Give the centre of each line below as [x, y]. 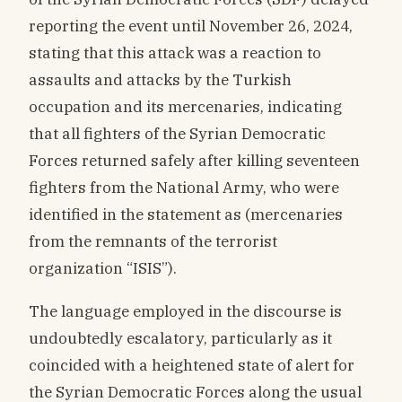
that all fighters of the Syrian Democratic [177, 133]
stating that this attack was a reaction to [175, 52]
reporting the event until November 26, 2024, [191, 25]
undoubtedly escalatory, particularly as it [180, 338]
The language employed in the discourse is [185, 311]
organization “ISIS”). [103, 267]
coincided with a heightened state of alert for [192, 365]
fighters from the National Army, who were [184, 187]
